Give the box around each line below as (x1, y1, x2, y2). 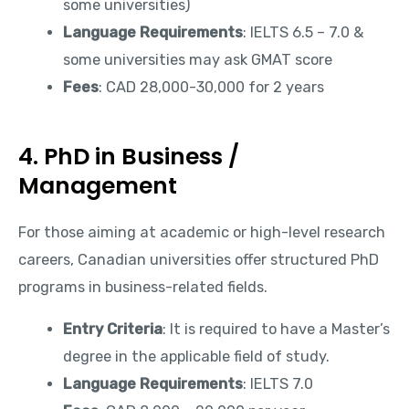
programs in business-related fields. (18, 278, 267, 296)
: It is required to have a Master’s (163, 320, 391, 338)
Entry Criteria (63, 320, 163, 338)
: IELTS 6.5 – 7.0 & (243, 23, 364, 41)
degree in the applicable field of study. (63, 347, 330, 365)
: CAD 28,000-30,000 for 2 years (99, 78, 325, 96)
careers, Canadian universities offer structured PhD (18, 250, 379, 268)
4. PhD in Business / (18, 140, 239, 173)
